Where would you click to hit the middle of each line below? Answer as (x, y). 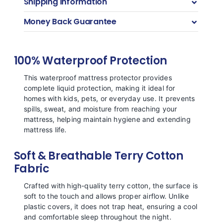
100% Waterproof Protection (90, 61)
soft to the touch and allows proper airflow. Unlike (106, 196)
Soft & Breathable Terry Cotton (98, 156)
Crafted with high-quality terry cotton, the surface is (111, 186)
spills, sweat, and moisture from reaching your (100, 109)
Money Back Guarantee (70, 22)
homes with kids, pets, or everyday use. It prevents (109, 99)
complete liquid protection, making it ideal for (99, 88)
